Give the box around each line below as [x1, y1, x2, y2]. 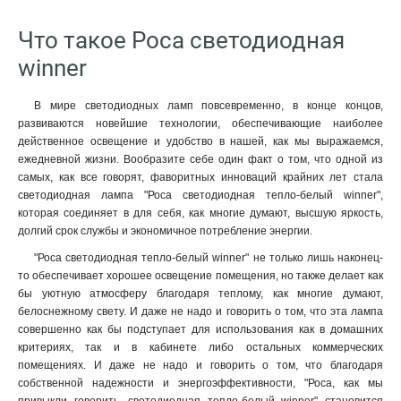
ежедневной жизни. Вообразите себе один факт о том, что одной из [18, 153, 383, 166]
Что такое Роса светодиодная [18, 27, 345, 54]
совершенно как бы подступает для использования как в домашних [18, 323, 383, 336]
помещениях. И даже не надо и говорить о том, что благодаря [18, 359, 383, 371]
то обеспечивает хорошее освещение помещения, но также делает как [18, 269, 383, 282]
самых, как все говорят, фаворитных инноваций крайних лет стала [18, 171, 383, 183]
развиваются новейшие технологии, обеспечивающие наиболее [18, 117, 383, 130]
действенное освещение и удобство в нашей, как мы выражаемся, [18, 135, 383, 148]
